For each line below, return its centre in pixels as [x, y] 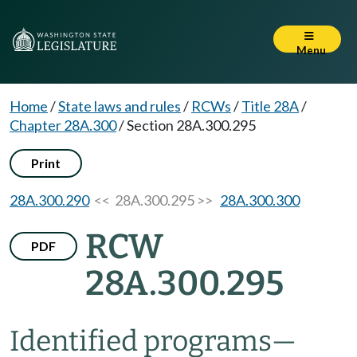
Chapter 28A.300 [63, 125]
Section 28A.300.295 [191, 125]
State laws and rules [120, 106]
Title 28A [270, 106]
